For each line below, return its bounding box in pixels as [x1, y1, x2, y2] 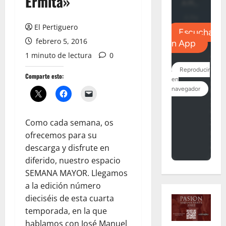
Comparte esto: [25, 72, 64, 80]
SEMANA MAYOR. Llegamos [25, 167, 128, 179]
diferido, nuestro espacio [25, 155, 121, 166]
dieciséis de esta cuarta [25, 193, 114, 204]
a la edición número [25, 180, 101, 191]
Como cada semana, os [25, 117, 114, 128]
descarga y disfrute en [25, 142, 109, 153]
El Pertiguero [34, 22, 78, 32]
